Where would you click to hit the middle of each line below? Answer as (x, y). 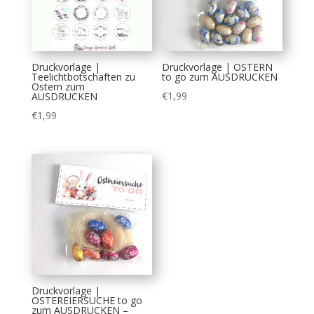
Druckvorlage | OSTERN (218, 67)
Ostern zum (58, 86)
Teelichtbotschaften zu (83, 76)
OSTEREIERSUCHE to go (87, 300)
